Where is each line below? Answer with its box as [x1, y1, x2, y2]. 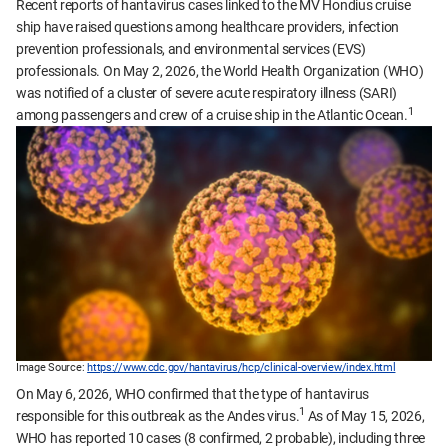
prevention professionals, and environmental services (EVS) [16, 41, 366, 57]
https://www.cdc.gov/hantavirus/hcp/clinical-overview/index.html [87, 361, 396, 375]
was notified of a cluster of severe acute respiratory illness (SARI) [16, 85, 397, 101]
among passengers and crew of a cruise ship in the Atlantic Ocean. [16, 107, 408, 123]
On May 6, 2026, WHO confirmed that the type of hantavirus [16, 385, 370, 402]
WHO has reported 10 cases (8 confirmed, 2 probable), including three [16, 429, 425, 446]
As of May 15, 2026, [305, 407, 425, 424]
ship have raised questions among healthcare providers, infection [16, 19, 400, 35]
